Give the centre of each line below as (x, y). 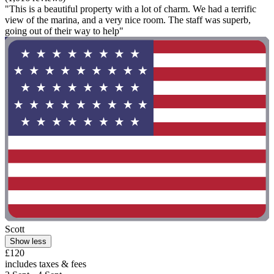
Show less (28, 242)
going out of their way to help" (64, 31)
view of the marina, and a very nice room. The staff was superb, (128, 20)
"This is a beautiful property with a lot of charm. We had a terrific (131, 9)
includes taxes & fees (46, 264)
